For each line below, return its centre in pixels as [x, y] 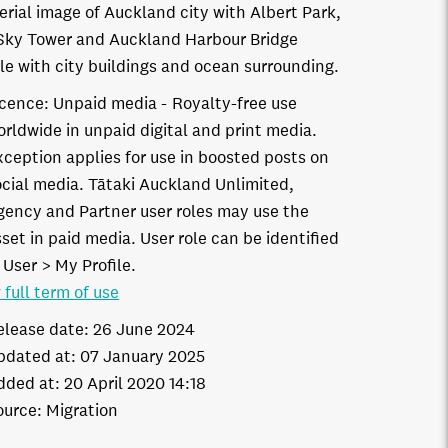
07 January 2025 [143, 356]
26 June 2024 [144, 329]
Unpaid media [105, 103]
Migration [82, 410]
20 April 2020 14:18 [135, 383]
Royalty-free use [235, 103]
